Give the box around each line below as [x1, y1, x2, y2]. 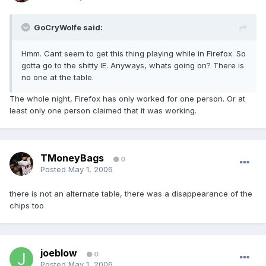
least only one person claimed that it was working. [9, 106, 197, 116]
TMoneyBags [40, 152, 104, 164]
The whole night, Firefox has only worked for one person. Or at [9, 94, 245, 104]
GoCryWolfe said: [34, 23, 103, 33]
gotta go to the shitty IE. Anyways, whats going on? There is [21, 61, 244, 71]
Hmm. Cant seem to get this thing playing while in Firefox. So [21, 49, 246, 59]
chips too [9, 201, 44, 211]
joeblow [40, 247, 77, 259]
